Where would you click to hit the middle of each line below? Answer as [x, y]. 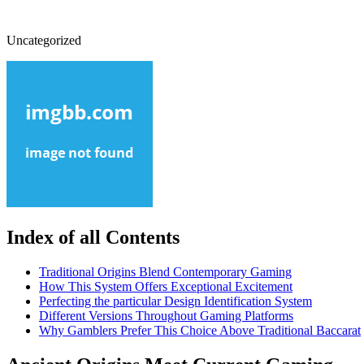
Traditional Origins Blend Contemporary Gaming [165, 272]
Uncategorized [44, 41]
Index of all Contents [93, 238]
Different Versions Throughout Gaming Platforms [166, 316]
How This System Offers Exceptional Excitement [166, 287]
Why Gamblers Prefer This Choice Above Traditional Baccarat [200, 331]
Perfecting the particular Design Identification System [175, 301]
